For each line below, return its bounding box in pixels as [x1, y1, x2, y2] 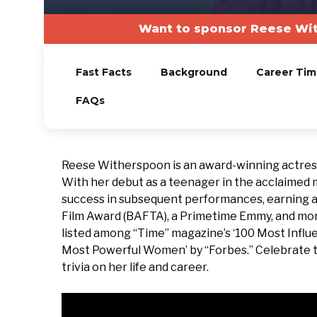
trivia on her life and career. [62, 260, 209, 274]
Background [160, 66, 227, 79]
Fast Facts [75, 66, 132, 79]
